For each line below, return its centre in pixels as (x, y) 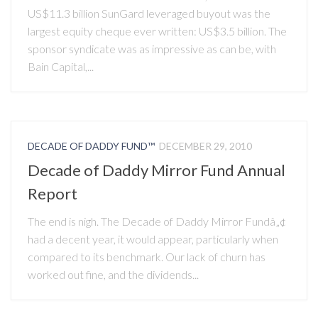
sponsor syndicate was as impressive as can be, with (152, 49)
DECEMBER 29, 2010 (205, 146)
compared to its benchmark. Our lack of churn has (147, 256)
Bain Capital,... (61, 67)
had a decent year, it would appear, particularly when (153, 238)
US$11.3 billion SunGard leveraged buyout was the (149, 13)
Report (53, 193)
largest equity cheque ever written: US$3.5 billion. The (157, 31)
